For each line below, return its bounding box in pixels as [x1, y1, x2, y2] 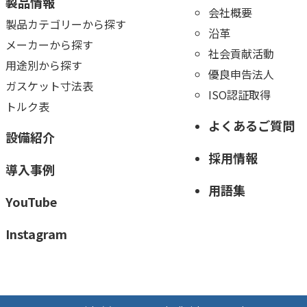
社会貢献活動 [208, 45, 274, 62]
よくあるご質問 [208, 116, 295, 135]
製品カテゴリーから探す [5, 16, 126, 33]
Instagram [5, 225, 67, 243]
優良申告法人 [208, 66, 274, 83]
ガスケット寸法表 [5, 77, 93, 95]
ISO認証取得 [208, 86, 271, 103]
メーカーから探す [5, 36, 93, 53]
